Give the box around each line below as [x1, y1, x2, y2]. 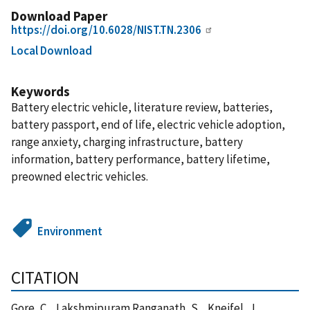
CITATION [11, 266, 79, 289]
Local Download [11, 42, 92, 58]
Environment [37, 223, 103, 239]
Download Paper [11, 7, 107, 24]
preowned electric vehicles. [11, 168, 148, 184]
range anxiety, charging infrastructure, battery [11, 134, 243, 149]
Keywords [11, 82, 70, 100]
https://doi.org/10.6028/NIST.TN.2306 [11, 21, 201, 37]
